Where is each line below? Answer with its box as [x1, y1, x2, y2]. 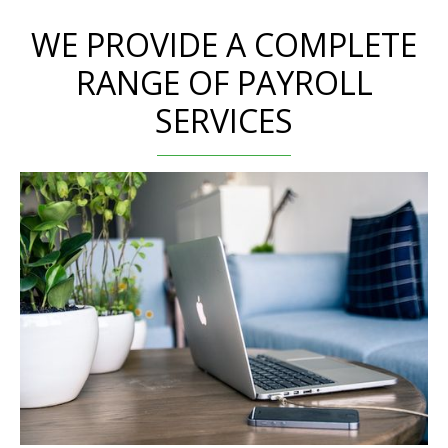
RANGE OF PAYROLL [75, 61, 373, 105]
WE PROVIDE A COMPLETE [31, 23, 417, 67]
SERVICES [155, 99, 293, 143]
